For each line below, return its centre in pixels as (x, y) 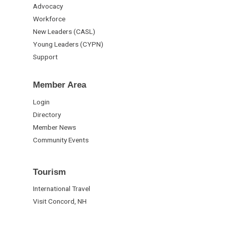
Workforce (49, 19)
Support (45, 57)
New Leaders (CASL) (64, 32)
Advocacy (48, 6)
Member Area (60, 85)
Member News (54, 127)
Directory (47, 114)
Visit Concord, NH (60, 201)
